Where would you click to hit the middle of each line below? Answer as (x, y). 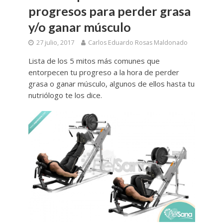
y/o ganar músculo (79, 27)
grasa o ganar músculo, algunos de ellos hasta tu (111, 83)
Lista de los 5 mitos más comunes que (94, 60)
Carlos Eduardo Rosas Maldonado (138, 42)
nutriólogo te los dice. (65, 95)
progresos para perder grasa (109, 11)
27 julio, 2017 (55, 42)
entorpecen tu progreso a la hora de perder (104, 72)
